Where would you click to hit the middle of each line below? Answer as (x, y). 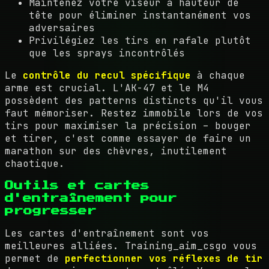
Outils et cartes (77, 186)
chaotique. (35, 164)
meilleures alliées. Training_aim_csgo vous (131, 246)
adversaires (62, 28)
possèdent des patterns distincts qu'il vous (134, 101)
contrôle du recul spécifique (107, 75)
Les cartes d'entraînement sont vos (107, 233)
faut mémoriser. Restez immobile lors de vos (134, 113)
